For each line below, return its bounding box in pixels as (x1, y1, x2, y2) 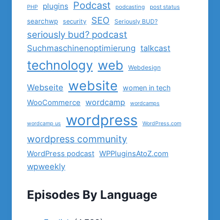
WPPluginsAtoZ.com (99, 149, 168, 158)
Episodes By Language (27, 187, 157, 202)
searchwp (27, 17, 58, 25)
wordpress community (27, 133, 127, 145)
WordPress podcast (27, 149, 94, 158)
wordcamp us (27, 120, 61, 127)
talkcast (140, 43, 170, 53)
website (68, 78, 118, 93)
